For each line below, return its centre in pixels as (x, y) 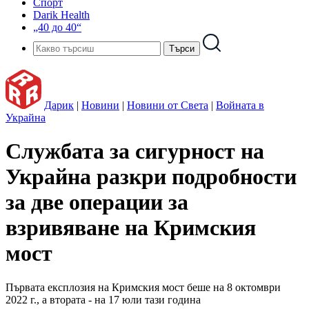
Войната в (240, 105)
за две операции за (97, 202)
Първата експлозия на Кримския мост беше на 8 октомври (143, 287)
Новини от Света (168, 105)
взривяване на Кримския (131, 228)
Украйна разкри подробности (151, 177)
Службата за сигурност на (135, 151)
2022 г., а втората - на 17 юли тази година (103, 299)
